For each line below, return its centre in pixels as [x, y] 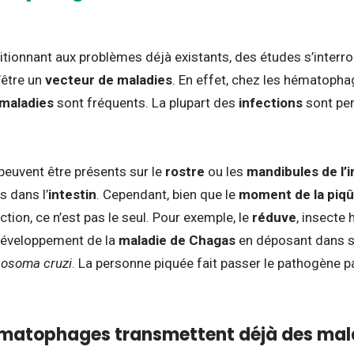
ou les [226, 172]
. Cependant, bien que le [168, 195]
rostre [185, 172]
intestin [72, 195]
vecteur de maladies [109, 80]
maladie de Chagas [177, 241]
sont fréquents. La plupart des [146, 103]
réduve [274, 218]
